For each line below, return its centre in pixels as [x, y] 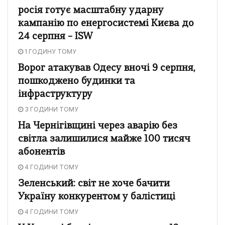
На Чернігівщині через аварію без [98, 126]
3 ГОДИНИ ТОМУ [51, 109]
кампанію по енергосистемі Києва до [106, 24]
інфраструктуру [55, 94]
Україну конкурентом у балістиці [97, 197]
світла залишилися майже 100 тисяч [104, 139]
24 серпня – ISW [55, 37]
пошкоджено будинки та [77, 81]
